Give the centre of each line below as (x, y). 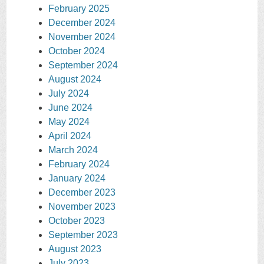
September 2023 (83, 235)
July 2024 (69, 94)
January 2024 (77, 179)
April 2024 (70, 136)
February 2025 (79, 9)
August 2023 (75, 249)
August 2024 (75, 80)
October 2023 (77, 221)
